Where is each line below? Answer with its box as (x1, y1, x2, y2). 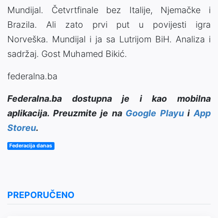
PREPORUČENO (7, 190, 74, 200)
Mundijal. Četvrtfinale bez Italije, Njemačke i (7, 5, 211, 16)
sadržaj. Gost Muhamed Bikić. (7, 49, 127, 59)
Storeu (7, 123, 36, 133)
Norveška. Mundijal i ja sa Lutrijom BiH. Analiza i (7, 34, 211, 45)
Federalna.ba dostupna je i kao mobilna (7, 93, 211, 104)
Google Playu (126, 108, 184, 119)
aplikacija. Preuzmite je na (7, 108, 126, 119)
